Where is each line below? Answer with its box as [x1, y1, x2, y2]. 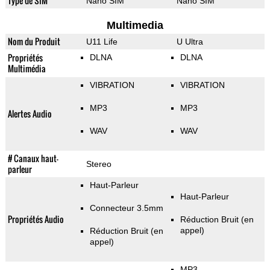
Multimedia [106, 19, 163, 32]
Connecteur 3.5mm [89, 203, 163, 213]
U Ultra [176, 37, 203, 47]
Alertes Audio [7, 107, 52, 121]
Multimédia [7, 62, 46, 75]
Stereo [86, 159, 111, 169]
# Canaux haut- [7, 152, 58, 165]
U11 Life [86, 37, 118, 47]
